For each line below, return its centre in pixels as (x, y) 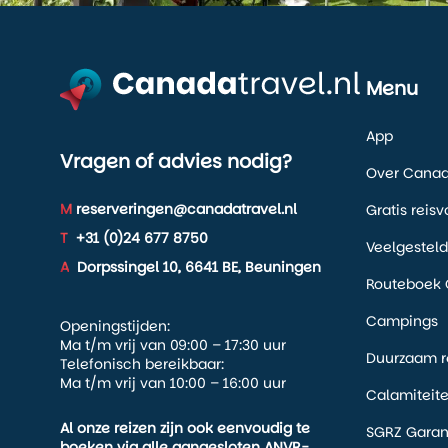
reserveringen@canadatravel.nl (184, 209)
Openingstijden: (115, 326)
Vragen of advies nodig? (176, 162)
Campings (402, 321)
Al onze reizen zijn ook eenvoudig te (185, 428)
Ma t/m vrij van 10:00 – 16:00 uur (173, 383)
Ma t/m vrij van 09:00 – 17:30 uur (173, 345)
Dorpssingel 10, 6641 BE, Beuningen (195, 267)
